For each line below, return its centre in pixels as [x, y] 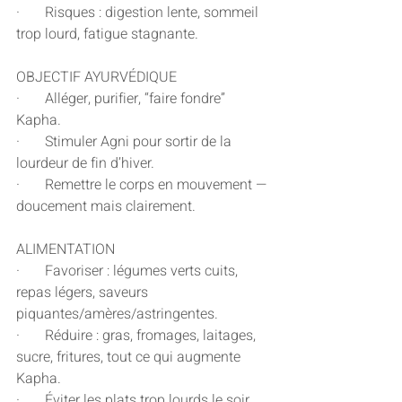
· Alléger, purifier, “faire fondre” [122, 99]
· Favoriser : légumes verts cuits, [129, 271]
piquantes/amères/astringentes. [117, 315]
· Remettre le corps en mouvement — [143, 185]
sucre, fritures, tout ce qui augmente [130, 358]
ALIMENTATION [66, 250]
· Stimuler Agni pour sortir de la [126, 142]
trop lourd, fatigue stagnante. [107, 35]
